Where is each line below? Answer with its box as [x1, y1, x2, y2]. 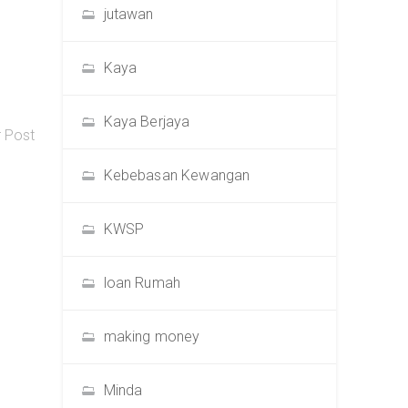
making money [103, 328, 200, 345]
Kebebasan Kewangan [103, 167, 250, 184]
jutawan [103, 5, 154, 23]
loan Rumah [103, 274, 181, 291]
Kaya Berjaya [103, 113, 190, 130]
